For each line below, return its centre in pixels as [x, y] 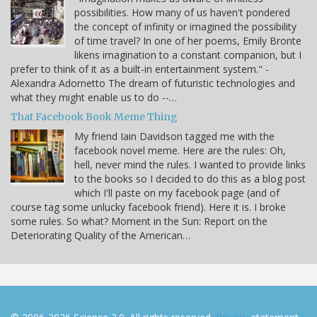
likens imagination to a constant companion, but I [188, 54]
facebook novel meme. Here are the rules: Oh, [180, 150]
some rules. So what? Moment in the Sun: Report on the [139, 221]
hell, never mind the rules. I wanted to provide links [190, 164]
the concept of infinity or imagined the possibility [185, 26]
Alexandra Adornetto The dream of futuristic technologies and [153, 83]
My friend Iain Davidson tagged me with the [174, 136]
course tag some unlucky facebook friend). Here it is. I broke [148, 207]
